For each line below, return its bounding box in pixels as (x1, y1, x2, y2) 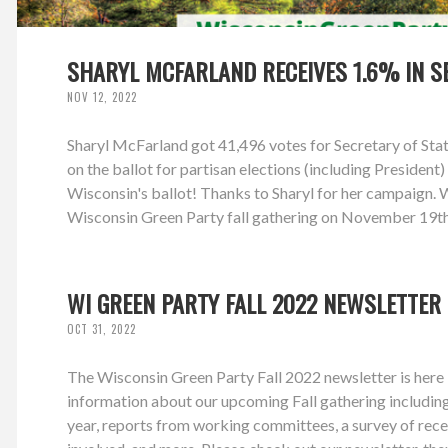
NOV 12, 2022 (67, 89, 138, 106)
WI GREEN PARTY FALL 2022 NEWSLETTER (67, 285, 442, 322)
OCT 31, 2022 (67, 321, 137, 338)
